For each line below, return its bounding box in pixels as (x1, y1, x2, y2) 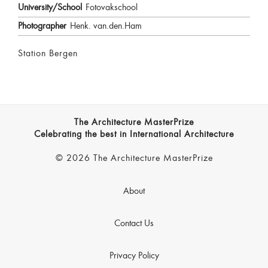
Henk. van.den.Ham (70, 22, 142, 32)
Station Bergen (18, 49, 78, 59)
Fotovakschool (86, 3, 138, 13)
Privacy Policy (109, 251, 159, 261)
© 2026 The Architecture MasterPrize (55, 154, 213, 164)
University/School (18, 3, 82, 13)
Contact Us (114, 219, 154, 229)
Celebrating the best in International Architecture (34, 130, 234, 140)
